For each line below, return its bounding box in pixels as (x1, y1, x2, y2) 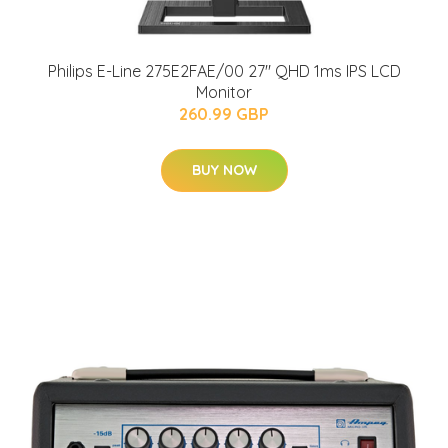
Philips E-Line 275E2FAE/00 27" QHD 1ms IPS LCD (47, 60, 401, 81)
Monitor (196, 81, 252, 102)
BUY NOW (191, 160, 257, 179)
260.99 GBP (179, 103, 269, 124)
